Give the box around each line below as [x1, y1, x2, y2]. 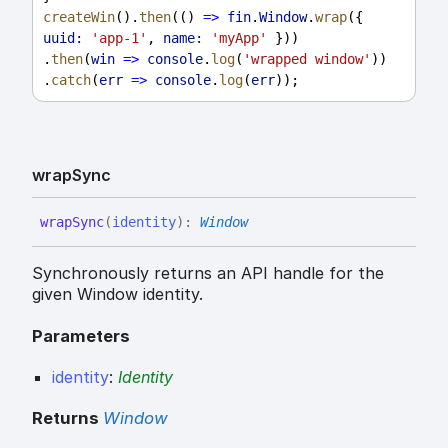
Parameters [32, 325, 130, 346]
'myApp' [211, 29, 267, 46]
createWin [43, 8, 115, 25]
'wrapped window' [243, 50, 371, 67]
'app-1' [91, 29, 147, 46]
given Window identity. [32, 283, 203, 304]
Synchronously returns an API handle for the [32, 262, 384, 283]
